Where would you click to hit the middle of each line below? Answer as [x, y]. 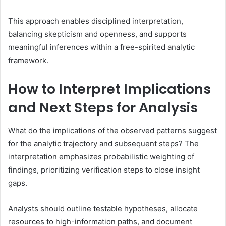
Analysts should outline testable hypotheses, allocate [103, 208]
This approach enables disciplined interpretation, [96, 21]
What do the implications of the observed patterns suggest [112, 130]
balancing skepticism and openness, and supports [97, 34]
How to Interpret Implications [109, 89]
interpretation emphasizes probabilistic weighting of [101, 156]
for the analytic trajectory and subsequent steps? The [103, 143]
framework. [28, 61]
